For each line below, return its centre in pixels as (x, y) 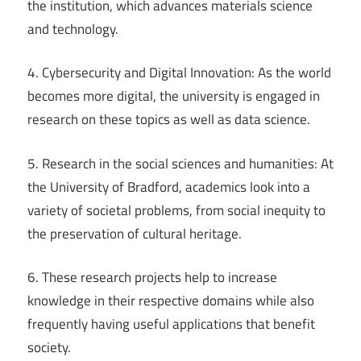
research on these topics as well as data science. (169, 120)
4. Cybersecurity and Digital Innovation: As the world (179, 73)
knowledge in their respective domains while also (171, 301)
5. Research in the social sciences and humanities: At (180, 163)
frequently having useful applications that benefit (171, 324)
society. (49, 348)
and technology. (73, 29)
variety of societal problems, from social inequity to (176, 210)
